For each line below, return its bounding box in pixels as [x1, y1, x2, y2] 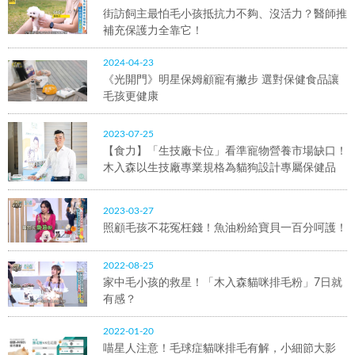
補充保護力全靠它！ [103, 25, 203, 37]
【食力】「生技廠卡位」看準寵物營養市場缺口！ [103, 145, 347, 157]
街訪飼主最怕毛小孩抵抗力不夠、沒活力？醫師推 [103, 9, 347, 21]
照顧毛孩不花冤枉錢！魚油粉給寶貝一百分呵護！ [103, 222, 347, 234]
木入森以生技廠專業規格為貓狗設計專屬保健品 [103, 162, 336, 174]
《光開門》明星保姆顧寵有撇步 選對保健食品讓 [103, 74, 339, 86]
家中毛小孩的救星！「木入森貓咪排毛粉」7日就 [103, 277, 342, 289]
